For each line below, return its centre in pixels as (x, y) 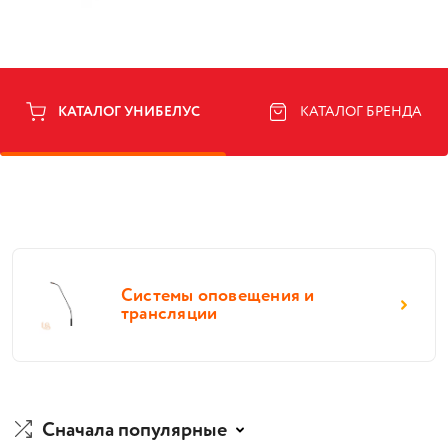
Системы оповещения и (218, 296)
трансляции (169, 314)
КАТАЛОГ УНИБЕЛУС (129, 112)
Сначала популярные (134, 430)
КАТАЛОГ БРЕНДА (361, 112)
